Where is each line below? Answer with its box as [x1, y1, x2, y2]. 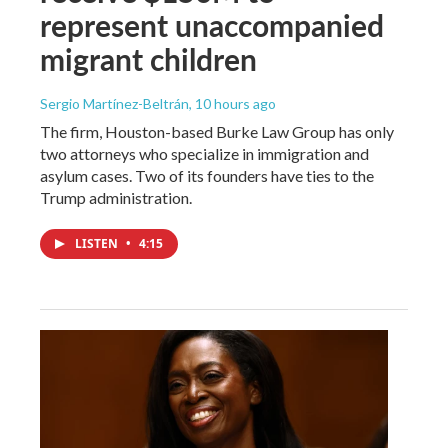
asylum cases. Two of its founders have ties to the [40, 165, 374, 185]
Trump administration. [40, 187, 192, 207]
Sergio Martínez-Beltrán [40, 94, 189, 112]
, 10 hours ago [189, 94, 276, 112]
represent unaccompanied [40, 3, 384, 46]
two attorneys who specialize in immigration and [40, 143, 369, 163]
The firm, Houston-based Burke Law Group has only [40, 121, 394, 141]
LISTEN [75, 234, 121, 252]
